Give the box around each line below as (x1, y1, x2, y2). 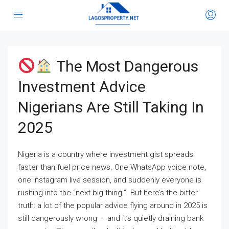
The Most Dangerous (53, 57, 199, 75)
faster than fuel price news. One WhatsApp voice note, (18, 163, 206, 172)
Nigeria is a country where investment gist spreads (18, 150, 193, 159)
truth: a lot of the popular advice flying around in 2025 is (18, 201, 208, 210)
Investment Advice (18, 78, 146, 96)
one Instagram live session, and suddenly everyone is (18, 175, 201, 185)
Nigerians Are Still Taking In (18, 98, 204, 116)
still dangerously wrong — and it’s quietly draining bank (18, 214, 203, 223)
